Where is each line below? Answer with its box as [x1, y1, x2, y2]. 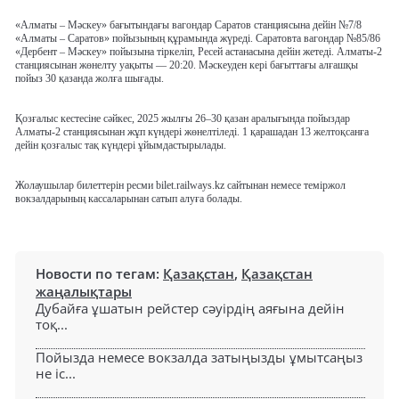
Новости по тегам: [36, 265, 163, 283]
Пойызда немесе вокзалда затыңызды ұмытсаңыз [36, 348, 362, 367]
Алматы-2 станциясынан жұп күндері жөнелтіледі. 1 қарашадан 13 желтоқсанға [15, 126, 369, 139]
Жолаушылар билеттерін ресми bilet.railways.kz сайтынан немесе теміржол [15, 179, 346, 192]
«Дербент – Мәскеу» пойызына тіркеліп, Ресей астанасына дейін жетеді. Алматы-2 [15, 45, 382, 59]
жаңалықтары [36, 282, 132, 301]
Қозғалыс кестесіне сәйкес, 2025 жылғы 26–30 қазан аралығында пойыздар [15, 112, 350, 126]
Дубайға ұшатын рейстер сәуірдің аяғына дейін [36, 299, 345, 318]
